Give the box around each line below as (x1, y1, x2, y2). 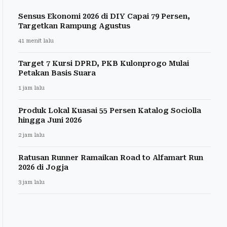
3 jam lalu (18, 179, 45, 186)
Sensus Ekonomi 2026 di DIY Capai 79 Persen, (18, 12, 190, 21)
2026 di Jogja (18, 163, 68, 172)
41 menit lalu (18, 37, 54, 45)
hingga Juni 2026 (18, 116, 82, 125)
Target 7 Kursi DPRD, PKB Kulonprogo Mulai (18, 59, 189, 68)
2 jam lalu (18, 132, 45, 139)
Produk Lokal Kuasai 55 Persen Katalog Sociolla (18, 106, 201, 115)
